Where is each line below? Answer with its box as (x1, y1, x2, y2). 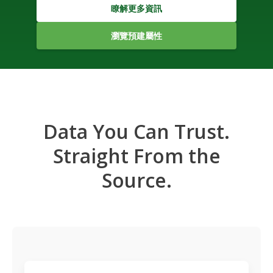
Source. (101, 167, 172, 193)
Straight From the (52, 143, 221, 169)
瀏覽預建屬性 (111, 30, 162, 42)
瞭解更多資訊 (111, 2, 162, 15)
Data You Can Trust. (43, 118, 230, 144)
